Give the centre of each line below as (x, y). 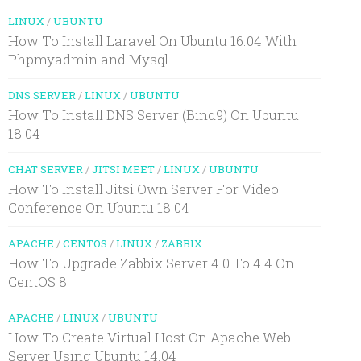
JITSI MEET (123, 169)
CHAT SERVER (45, 169)
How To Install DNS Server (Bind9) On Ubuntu (153, 114)
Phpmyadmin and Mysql (88, 59)
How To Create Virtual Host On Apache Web (149, 337)
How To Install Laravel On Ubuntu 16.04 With (152, 40)
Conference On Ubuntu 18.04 (98, 207)
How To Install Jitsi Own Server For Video (143, 189)
